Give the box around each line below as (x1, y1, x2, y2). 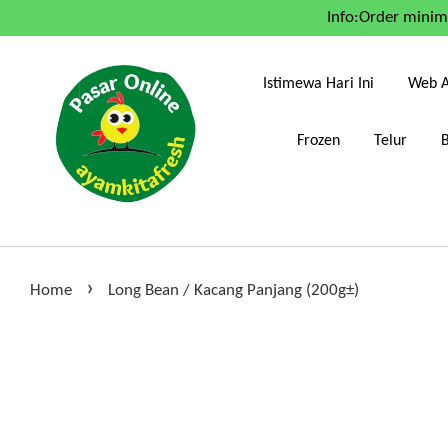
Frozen (297, 132, 341, 149)
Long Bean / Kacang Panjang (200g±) (108, 282, 359, 299)
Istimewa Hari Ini (262, 75, 374, 92)
